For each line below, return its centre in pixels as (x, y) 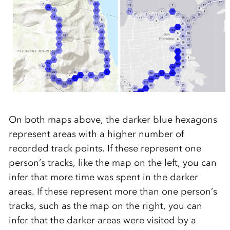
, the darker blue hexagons (159, 119)
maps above (73, 119)
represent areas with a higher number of (96, 134)
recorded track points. (58, 148)
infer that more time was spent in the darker (103, 177)
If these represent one (154, 148)
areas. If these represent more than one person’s (113, 191)
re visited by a (166, 220)
